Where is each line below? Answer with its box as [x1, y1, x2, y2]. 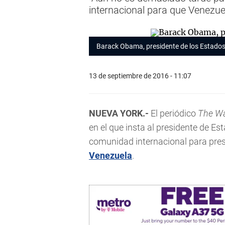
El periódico [149, 108, 198, 119]
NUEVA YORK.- [89, 108, 149, 119]
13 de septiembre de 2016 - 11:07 [89, 71, 191, 80]
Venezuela [89, 150, 132, 161]
